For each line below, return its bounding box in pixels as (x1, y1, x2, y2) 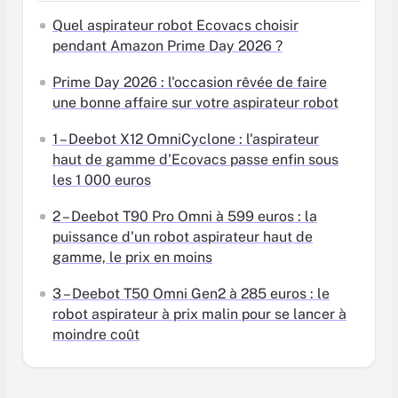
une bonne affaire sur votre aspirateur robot (52, 93, 338, 111)
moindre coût (52, 325, 139, 343)
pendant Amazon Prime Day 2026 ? (52, 36, 283, 54)
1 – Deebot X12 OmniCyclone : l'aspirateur (52, 130, 319, 147)
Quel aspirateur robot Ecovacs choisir (52, 16, 298, 34)
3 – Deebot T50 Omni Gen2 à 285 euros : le (52, 284, 330, 302)
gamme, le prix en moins (52, 248, 212, 266)
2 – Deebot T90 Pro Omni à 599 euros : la (52, 207, 317, 225)
